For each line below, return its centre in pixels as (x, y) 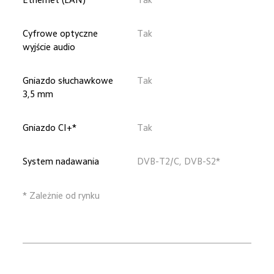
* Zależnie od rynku (61, 195)
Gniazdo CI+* (50, 128)
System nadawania (61, 161)
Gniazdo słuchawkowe (69, 81)
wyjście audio (49, 46)
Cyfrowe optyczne (62, 33)
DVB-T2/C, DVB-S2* (179, 161)
